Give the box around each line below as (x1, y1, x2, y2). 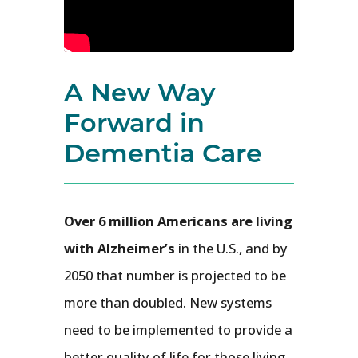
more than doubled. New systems (64, 293, 272, 312)
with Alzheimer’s (64, 239, 175, 258)
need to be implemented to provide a (64, 320, 292, 340)
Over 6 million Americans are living (64, 212, 292, 231)
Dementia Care (64, 135, 262, 169)
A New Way (64, 74, 216, 109)
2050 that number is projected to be (64, 266, 286, 285)
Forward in (64, 105, 205, 139)
